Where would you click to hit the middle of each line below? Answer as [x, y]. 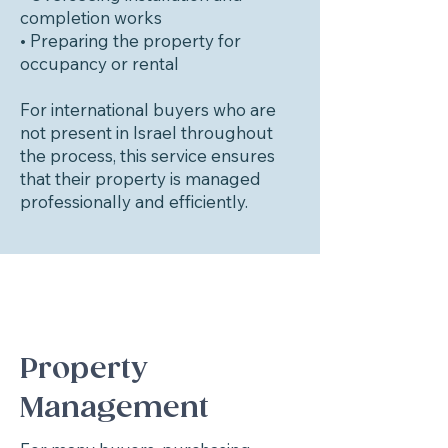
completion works [91, 17]
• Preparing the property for [130, 40]
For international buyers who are [148, 109]
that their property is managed [140, 178]
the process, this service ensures [147, 155]
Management [114, 408]
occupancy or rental [99, 63]
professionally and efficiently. [134, 201]
